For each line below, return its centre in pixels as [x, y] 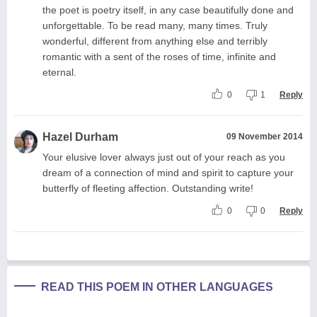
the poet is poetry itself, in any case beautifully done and [168, 10]
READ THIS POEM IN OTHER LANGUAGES [157, 287]
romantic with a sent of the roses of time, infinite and [159, 56]
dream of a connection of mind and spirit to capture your [168, 172]
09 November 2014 [265, 136]
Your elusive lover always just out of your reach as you [164, 157]
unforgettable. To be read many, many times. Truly [155, 25]
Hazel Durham [80, 137]
